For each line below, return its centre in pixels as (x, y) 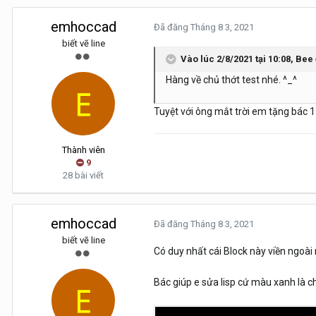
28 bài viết (83, 175)
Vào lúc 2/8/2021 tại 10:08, (238, 59)
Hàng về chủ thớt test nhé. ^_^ (231, 80)
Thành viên (83, 150)
